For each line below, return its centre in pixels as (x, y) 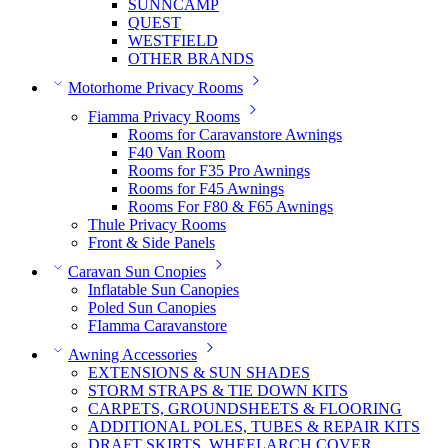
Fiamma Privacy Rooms (164, 117)
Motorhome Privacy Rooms (155, 88)
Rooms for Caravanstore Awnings (235, 135)
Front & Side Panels (151, 243)
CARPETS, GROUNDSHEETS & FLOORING (245, 409)
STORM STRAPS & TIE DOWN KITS (218, 391)
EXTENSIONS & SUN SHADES (199, 373)
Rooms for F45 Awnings (206, 189)
